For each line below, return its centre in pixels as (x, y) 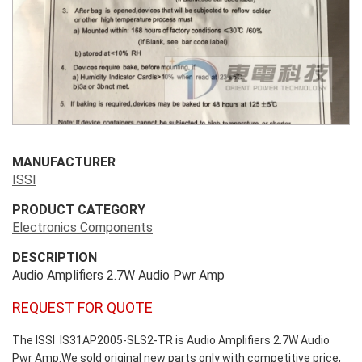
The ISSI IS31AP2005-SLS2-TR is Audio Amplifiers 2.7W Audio (171, 340)
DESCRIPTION (55, 257)
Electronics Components (82, 227)
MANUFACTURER (64, 162)
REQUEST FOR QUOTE (82, 307)
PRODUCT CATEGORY (79, 209)
